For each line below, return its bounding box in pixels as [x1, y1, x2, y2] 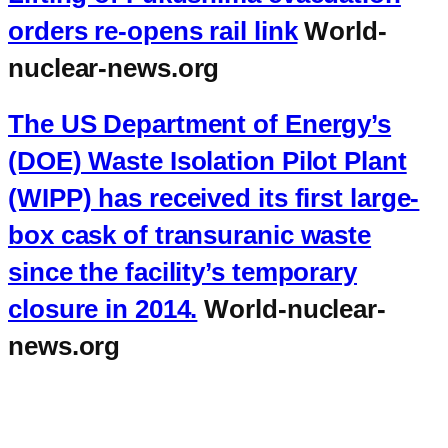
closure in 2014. [8, 293, 198, 324]
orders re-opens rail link [8, 16, 298, 47]
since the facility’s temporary [8, 256, 357, 287]
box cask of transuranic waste [8, 219, 372, 250]
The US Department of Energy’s [8, 108, 392, 139]
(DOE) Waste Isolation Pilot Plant [8, 145, 407, 176]
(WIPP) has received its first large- [8, 182, 420, 213]
